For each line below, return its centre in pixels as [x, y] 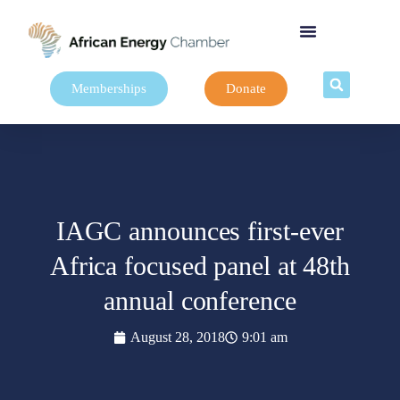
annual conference [200, 300]
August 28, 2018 [177, 337]
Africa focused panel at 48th [200, 265]
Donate [246, 88]
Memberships [108, 88]
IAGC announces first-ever [200, 230]
